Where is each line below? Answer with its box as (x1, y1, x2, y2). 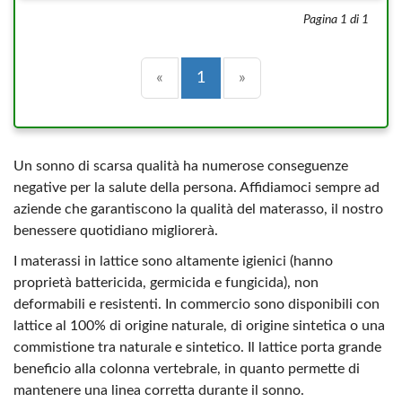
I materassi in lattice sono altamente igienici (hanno (13, 254, 333, 268)
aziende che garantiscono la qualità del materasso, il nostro (13, 202, 383, 216)
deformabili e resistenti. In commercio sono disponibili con (13, 297, 380, 311)
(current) (205, 69, 266, 85)
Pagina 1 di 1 (303, 13, 369, 26)
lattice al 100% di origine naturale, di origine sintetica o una (13, 319, 385, 333)
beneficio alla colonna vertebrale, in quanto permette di (13, 362, 360, 376)
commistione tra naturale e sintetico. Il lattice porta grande (13, 340, 381, 354)
